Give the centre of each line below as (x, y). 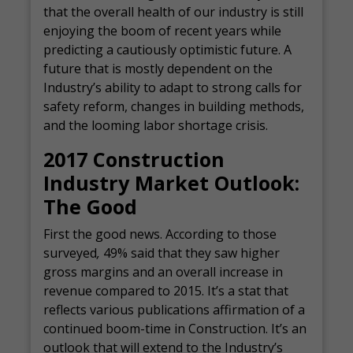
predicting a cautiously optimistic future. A (168, 50)
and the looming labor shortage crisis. (156, 125)
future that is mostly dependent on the (158, 69)
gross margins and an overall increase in (163, 272)
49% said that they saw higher (192, 253)
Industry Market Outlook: (172, 183)
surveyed (71, 253)
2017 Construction (134, 159)
